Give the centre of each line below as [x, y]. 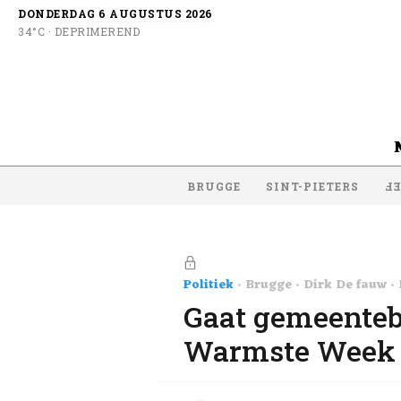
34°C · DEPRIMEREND [79, 31]
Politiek [209, 285]
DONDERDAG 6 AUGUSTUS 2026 [115, 13]
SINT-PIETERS [312, 186]
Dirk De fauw [345, 285]
